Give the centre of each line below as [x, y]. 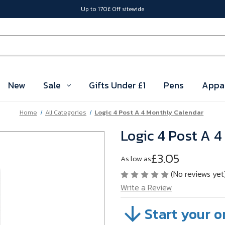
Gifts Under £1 [117, 85]
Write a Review [146, 187]
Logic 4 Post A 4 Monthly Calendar [149, 112]
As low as [136, 158]
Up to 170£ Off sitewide [113, 9]
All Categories [66, 112]
